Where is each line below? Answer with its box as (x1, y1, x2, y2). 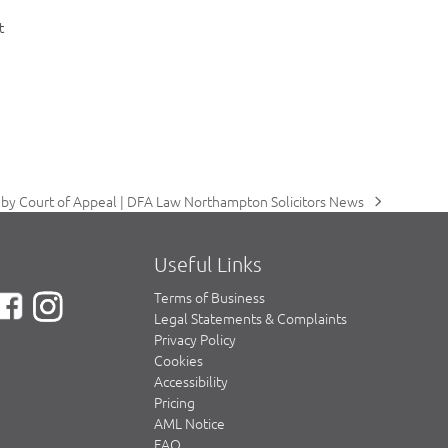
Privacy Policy (153, 329, 236, 350)
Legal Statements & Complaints (153, 308, 347, 329)
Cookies (153, 350, 203, 371)
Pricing (153, 392, 195, 413)
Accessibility (153, 371, 228, 392)
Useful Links (153, 252, 262, 277)
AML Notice (153, 413, 225, 434)
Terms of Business (153, 287, 265, 308)
